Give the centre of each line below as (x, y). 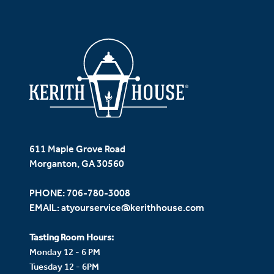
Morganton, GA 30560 (77, 164)
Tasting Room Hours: (72, 238)
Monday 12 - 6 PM (65, 252)
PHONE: (48, 193)
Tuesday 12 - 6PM (64, 267)
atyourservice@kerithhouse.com (133, 208)
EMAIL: (45, 208)
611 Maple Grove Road (77, 149)
